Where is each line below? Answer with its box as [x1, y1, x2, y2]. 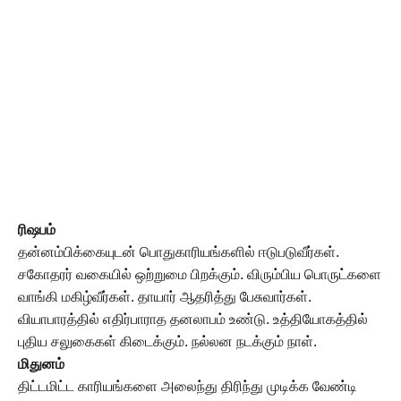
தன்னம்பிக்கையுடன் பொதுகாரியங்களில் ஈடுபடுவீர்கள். [18, 244, 339, 260]
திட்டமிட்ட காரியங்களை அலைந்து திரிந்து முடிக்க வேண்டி [18, 379, 357, 394]
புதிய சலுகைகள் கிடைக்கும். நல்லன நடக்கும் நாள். [18, 334, 317, 349]
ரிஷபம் [18, 222, 55, 237]
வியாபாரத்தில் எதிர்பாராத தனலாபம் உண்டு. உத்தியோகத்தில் [18, 311, 368, 327]
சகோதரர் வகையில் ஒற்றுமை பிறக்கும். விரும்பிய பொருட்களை [18, 267, 381, 282]
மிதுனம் [18, 356, 64, 371]
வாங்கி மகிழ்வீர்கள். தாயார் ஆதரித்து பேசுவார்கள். [18, 289, 311, 304]
